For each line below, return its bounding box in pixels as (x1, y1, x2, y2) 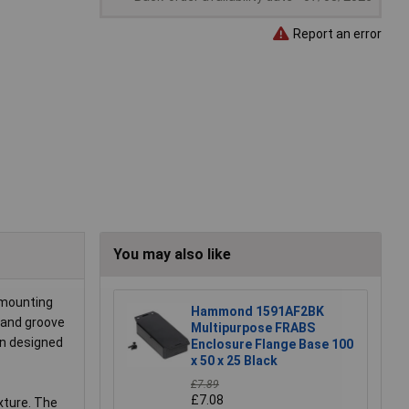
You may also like (113, 246, 231, 264)
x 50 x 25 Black (191, 353, 278, 369)
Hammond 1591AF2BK (191, 304, 324, 320)
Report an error (290, 26, 382, 41)
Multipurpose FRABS (191, 320, 315, 336)
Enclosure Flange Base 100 (191, 337, 353, 352)
